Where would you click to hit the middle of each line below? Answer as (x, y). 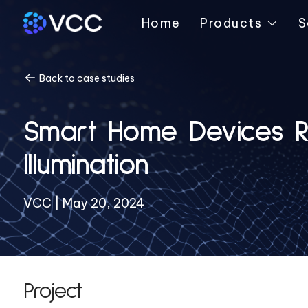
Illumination (86, 165)
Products (231, 23)
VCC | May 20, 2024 (84, 203)
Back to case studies (86, 78)
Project (52, 292)
